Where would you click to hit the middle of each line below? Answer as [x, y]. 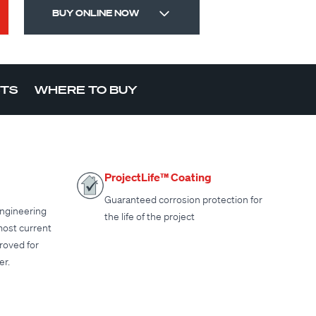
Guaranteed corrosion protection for [183, 200]
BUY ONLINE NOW [95, 13]
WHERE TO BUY [86, 90]
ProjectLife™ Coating [158, 177]
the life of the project [150, 217]
